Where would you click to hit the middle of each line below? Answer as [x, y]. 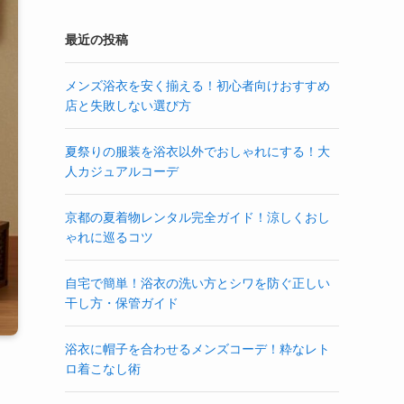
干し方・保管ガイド [122, 303]
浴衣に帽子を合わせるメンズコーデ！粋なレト [197, 349]
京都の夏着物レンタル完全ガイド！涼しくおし [197, 217]
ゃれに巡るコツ [109, 237]
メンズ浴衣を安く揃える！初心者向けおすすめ [197, 86]
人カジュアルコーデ [122, 171]
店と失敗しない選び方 [128, 106]
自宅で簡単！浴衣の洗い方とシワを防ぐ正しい [197, 283]
